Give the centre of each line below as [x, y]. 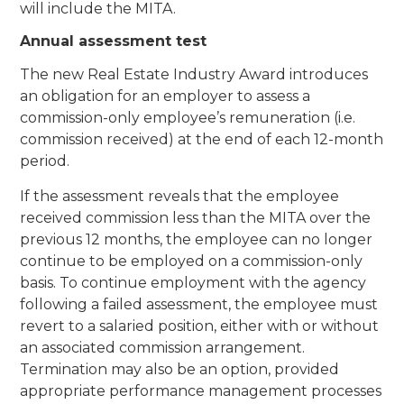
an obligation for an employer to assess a [165, 96]
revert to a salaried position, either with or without [200, 326]
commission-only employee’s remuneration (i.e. [188, 118]
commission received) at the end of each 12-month [202, 140]
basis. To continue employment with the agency [193, 282]
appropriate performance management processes [201, 390]
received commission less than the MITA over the [196, 217]
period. [45, 161]
